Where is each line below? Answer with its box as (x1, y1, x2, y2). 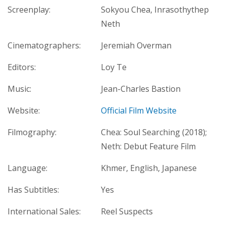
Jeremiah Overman (101, 40, 172, 51)
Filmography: (8, 127, 56, 138)
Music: (8, 83, 31, 95)
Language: (8, 162, 47, 174)
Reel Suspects (101, 206, 153, 217)
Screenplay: (8, 4, 50, 16)
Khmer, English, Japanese (101, 162, 197, 174)
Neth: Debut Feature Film (101, 141, 196, 152)
